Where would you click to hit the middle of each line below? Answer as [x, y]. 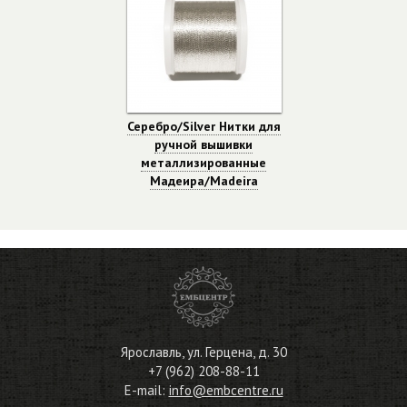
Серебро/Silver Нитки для [203, 126]
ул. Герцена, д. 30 [237, 352]
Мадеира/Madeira [203, 181]
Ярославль [151, 352]
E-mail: [146, 391]
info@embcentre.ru [226, 391]
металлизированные [203, 163]
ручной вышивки [203, 144]
